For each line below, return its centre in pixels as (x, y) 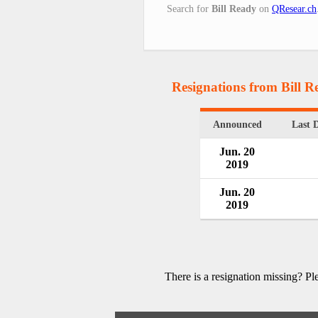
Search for (189, 9)
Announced (237, 125)
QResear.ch (294, 9)
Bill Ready (234, 9)
